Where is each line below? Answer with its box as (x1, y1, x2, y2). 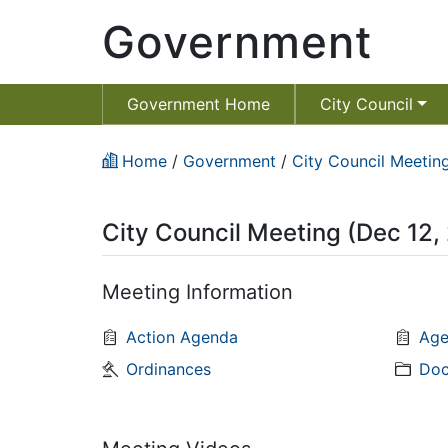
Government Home (127, 94, 270, 114)
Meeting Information (102, 279, 293, 304)
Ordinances (126, 359, 211, 380)
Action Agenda (126, 327, 238, 348)
